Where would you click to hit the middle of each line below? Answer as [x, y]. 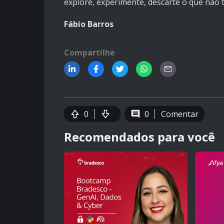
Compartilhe [89, 53]
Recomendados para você [139, 137]
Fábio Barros [89, 24]
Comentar [180, 114]
